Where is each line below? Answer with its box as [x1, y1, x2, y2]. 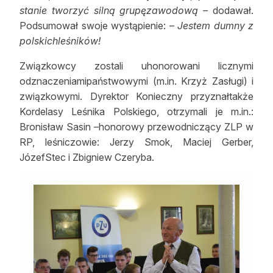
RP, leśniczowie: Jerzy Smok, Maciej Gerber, [19, 135, 253, 148]
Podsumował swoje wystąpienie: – [19, 19, 177, 32]
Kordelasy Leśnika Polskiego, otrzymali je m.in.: [19, 105, 253, 118]
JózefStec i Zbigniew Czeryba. [19, 151, 154, 163]
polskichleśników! [19, 34, 101, 47]
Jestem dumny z [177, 19, 253, 32]
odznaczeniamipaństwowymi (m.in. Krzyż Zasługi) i [19, 74, 253, 87]
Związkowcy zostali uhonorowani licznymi [19, 59, 253, 72]
